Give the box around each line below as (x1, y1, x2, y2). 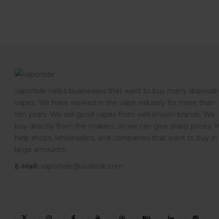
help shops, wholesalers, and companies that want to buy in (15, 133, 217, 143)
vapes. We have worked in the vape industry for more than (15, 98, 215, 108)
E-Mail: (15, 162, 39, 171)
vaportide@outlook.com (39, 162, 123, 171)
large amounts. (15, 145, 66, 154)
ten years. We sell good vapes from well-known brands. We (15, 110, 215, 119)
